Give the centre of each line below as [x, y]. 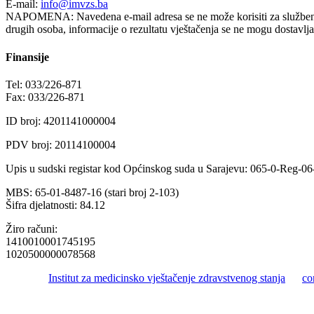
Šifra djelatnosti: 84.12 [55, 205]
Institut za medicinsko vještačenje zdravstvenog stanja [167, 278]
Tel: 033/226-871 [44, 84]
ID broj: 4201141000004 [61, 121]
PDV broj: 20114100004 [61, 144]
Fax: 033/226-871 [45, 97]
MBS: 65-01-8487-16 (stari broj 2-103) [92, 192]
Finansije [27, 57]
